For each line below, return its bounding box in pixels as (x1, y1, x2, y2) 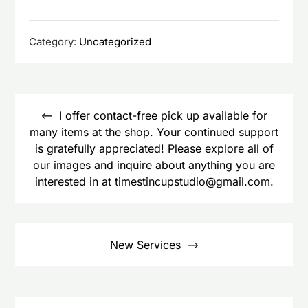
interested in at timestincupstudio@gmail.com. (34, 174, 274, 188)
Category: (29, 34, 80, 48)
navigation (14, 105, 84, 122)
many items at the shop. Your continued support (30, 124, 278, 139)
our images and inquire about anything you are (33, 157, 275, 172)
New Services (109, 237, 181, 252)
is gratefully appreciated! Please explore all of (34, 141, 274, 155)
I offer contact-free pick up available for (58, 108, 267, 122)
